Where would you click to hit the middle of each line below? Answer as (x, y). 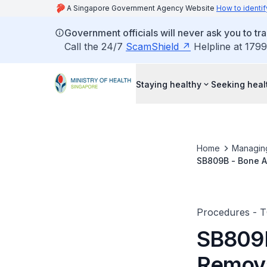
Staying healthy (169, 84)
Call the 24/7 (95, 46)
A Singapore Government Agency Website (142, 8)
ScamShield (152, 46)
